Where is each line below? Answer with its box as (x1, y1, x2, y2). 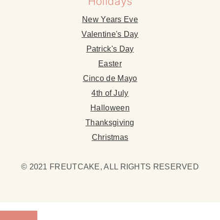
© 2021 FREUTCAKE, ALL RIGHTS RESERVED (21, 163, 199, 171)
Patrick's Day (86, 45, 134, 54)
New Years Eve (82, 15, 138, 24)
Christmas (91, 133, 129, 142)
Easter (98, 59, 122, 68)
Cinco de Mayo (82, 74, 137, 83)
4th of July (91, 89, 129, 98)
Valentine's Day (82, 30, 138, 39)
